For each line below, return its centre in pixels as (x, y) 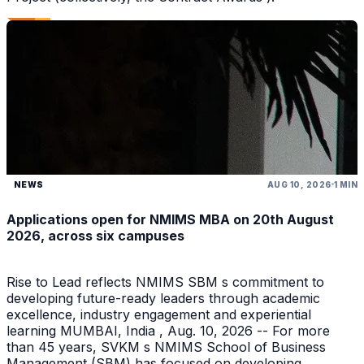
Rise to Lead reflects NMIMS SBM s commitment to (165, 282)
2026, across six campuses (95, 236)
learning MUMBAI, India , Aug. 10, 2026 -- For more (168, 331)
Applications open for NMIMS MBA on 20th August (170, 220)
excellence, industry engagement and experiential (159, 315)
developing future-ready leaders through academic (163, 299)
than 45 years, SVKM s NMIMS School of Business (166, 347)
